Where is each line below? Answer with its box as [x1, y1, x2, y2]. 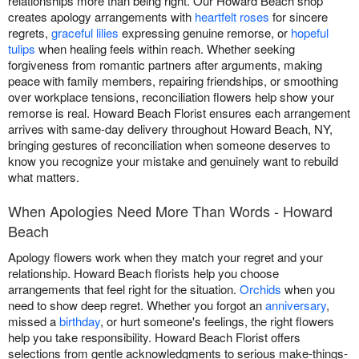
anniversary [265, 296, 326, 314]
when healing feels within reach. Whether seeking [35, 40, 295, 58]
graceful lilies [51, 24, 119, 42]
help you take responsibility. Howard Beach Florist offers [8, 329, 301, 346]
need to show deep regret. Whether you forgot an [8, 296, 265, 314]
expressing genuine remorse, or [119, 24, 291, 42]
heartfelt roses [195, 8, 269, 26]
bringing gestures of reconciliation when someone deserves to [8, 136, 330, 154]
